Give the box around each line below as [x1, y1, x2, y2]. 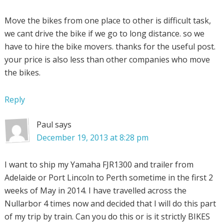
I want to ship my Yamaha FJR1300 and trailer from [4, 158, 193, 170]
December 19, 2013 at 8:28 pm [36, 131, 148, 143]
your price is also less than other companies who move [4, 53, 210, 65]
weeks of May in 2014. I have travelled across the [4, 184, 186, 196]
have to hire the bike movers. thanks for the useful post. [4, 40, 215, 52]
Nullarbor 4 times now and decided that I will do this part [4, 197, 216, 209]
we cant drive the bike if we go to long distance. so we [4, 27, 204, 39]
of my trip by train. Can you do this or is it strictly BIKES [4, 210, 210, 222]
